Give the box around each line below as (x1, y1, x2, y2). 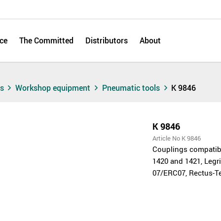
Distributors (85, 35, 128, 46)
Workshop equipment (15, 82, 93, 93)
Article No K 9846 (152, 133, 201, 143)
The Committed (19, 35, 74, 46)
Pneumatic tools (102, 82, 162, 93)
